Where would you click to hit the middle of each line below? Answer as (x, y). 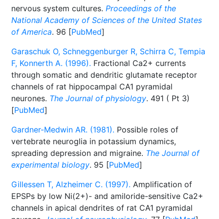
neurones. (30, 98)
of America (32, 32)
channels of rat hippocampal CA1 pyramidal (92, 87)
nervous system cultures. (58, 8)
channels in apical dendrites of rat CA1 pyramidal (102, 208)
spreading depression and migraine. (78, 153)
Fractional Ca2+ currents (138, 63)
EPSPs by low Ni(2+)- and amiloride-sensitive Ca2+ (107, 196)
